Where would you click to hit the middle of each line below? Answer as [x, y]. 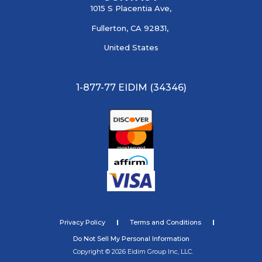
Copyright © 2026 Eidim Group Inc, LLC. [133, 252]
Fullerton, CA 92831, [131, 28]
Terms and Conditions [166, 223]
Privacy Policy [82, 223]
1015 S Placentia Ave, [131, 8]
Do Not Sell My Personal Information [131, 239]
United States [131, 48]
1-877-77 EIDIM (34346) [131, 88]
